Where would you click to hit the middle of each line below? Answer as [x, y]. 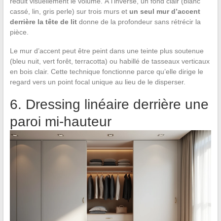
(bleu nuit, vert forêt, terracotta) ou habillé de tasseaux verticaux [110, 61]
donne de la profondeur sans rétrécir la [139, 22]
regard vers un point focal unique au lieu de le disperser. [97, 82]
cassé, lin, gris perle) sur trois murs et [69, 12]
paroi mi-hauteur [60, 122]
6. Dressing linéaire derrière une [109, 105]
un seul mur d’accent [165, 12]
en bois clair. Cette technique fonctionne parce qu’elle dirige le [106, 72]
